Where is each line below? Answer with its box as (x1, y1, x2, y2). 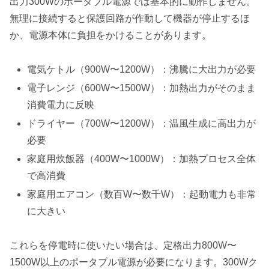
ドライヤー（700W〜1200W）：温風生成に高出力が (27, 118, 256, 128)
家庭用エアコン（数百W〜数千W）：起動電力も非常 (27, 189, 257, 200)
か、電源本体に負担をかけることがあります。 (10, 29, 211, 40)
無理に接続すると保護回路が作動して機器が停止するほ (10, 13, 250, 23)
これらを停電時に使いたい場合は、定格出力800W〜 (10, 240, 237, 251)
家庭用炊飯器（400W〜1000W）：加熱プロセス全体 (27, 154, 256, 165)
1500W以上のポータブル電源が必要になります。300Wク (10, 257, 258, 268)
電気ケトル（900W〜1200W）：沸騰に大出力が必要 (27, 64, 256, 74)
